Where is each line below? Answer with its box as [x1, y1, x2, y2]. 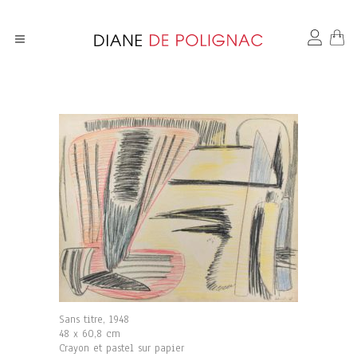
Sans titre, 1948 [59, 312, 129, 327]
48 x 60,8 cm [59, 327, 120, 341]
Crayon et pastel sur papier [59, 341, 184, 355]
